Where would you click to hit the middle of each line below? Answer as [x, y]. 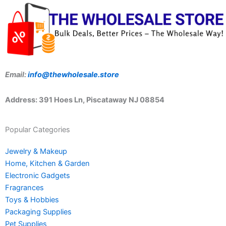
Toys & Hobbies [32, 200]
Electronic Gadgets [38, 175]
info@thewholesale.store [73, 75]
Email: [16, 75]
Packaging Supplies [38, 212]
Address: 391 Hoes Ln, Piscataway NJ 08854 [85, 100]
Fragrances [24, 187]
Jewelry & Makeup [36, 151]
